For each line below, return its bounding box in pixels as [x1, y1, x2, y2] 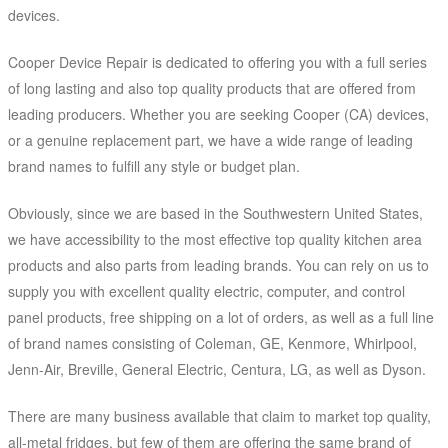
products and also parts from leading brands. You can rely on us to [8, 255, 429, 276]
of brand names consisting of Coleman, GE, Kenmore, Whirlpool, [8, 333, 417, 354]
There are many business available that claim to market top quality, [8, 406, 431, 427]
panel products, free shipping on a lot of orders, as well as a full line [8, 307, 434, 328]
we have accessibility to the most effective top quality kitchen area [8, 229, 422, 250]
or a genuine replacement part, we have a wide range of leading [8, 130, 413, 151]
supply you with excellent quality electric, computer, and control [8, 281, 405, 302]
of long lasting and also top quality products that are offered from [8, 78, 416, 99]
